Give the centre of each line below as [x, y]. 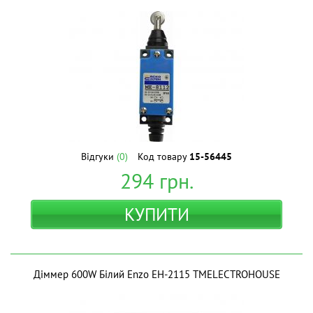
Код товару [163, 156]
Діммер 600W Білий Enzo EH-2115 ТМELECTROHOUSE [156, 274]
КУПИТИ [156, 214]
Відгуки [99, 156]
